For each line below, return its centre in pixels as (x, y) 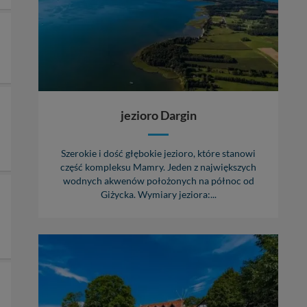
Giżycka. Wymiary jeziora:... (158, 195)
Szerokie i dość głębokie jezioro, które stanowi (158, 154)
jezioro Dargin (158, 115)
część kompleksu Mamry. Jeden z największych (158, 168)
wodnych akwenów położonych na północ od (158, 181)
